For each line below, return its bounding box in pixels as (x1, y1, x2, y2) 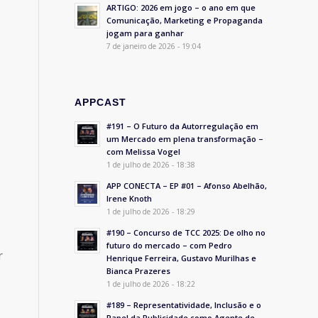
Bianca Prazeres (106, 265, 171, 276)
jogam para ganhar (106, 28, 185, 38)
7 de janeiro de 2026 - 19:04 (106, 41, 202, 51)
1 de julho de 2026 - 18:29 (106, 207, 196, 216)
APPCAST (75, 97, 127, 108)
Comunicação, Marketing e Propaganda (106, 15, 263, 26)
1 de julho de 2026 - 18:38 (106, 160, 196, 170)
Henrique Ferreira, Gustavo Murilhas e (106, 253, 257, 263)
